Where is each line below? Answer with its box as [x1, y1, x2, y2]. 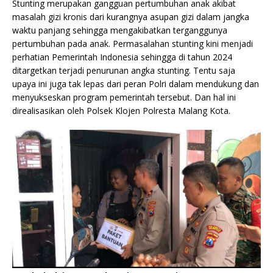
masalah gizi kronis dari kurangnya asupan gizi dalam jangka [12, 10, 249, 23]
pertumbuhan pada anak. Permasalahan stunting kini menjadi [12, 37, 253, 49]
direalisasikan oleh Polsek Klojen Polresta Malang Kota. [12, 104, 230, 116]
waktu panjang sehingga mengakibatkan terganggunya [12, 24, 227, 36]
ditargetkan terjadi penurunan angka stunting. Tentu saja [12, 64, 235, 76]
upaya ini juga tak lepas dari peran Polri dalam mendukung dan [12, 77, 259, 90]
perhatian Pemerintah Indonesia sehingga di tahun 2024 [12, 51, 232, 63]
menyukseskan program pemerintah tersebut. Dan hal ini [12, 91, 236, 103]
